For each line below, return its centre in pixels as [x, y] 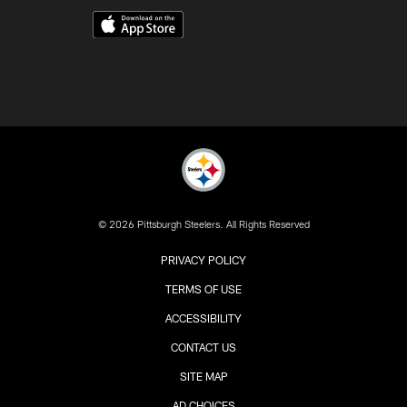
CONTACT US [203, 347]
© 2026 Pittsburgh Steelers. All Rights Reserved [203, 224]
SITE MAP [203, 377]
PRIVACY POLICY [203, 260]
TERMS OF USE [203, 289]
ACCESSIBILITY [203, 318]
